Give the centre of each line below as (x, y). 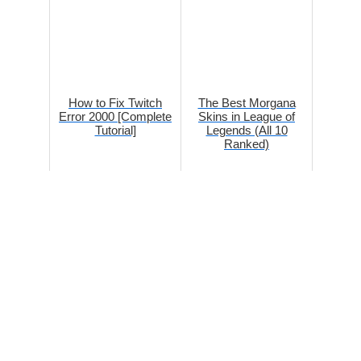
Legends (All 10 (247, 131)
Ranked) (247, 144)
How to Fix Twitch (115, 103)
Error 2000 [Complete (115, 117)
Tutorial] (115, 131)
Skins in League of (247, 117)
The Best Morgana (247, 103)
